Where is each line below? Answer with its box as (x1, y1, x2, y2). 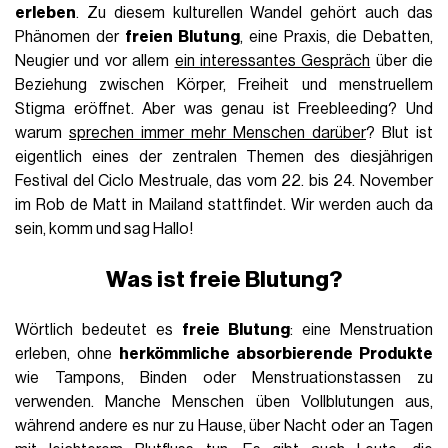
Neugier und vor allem (15, 52, 175, 69)
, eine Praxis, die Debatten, (240, 28, 433, 45)
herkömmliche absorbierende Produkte (119, 345, 433, 362)
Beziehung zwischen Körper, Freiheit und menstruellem (15, 76, 433, 93)
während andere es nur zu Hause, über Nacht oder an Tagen (15, 417, 433, 434)
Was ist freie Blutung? (106, 267, 342, 291)
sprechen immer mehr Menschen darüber (69, 124, 366, 141)
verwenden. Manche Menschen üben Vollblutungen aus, (15, 393, 433, 410)
